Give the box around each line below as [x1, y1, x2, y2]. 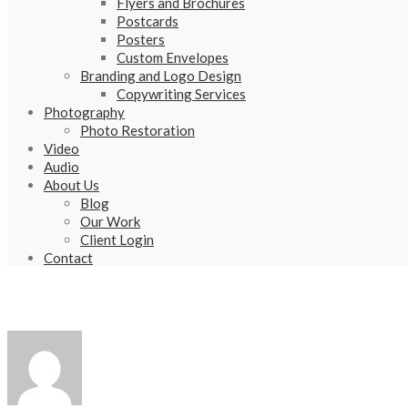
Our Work [80, 213, 140, 229]
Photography [44, 104, 125, 120]
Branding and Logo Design [80, 67, 241, 84]
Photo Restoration [80, 122, 195, 138]
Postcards [117, 13, 178, 29]
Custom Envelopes [117, 49, 229, 66]
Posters [117, 31, 165, 47]
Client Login [80, 231, 154, 248]
